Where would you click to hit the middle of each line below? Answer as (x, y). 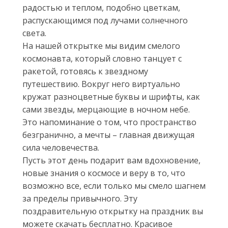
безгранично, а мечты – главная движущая (108, 135)
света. (34, 33)
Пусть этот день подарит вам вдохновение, (111, 160)
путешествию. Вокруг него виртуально (101, 84)
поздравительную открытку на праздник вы (113, 211)
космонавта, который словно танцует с (102, 59)
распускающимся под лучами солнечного (105, 20)
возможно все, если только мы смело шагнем (114, 186)
